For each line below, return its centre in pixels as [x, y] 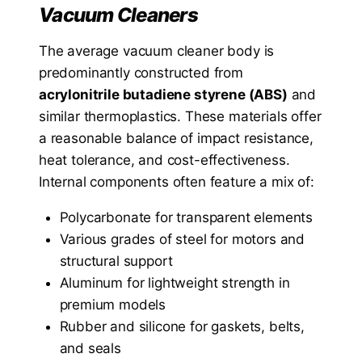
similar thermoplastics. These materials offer [180, 117]
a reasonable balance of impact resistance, [176, 139]
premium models [113, 305]
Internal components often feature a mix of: [177, 182]
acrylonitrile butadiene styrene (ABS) [163, 95]
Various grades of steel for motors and [182, 240]
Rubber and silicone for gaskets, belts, [182, 327]
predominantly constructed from [141, 73]
